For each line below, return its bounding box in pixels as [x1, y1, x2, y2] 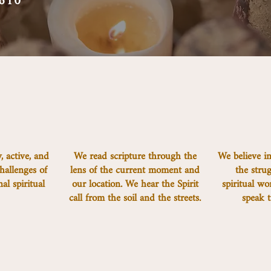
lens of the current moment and [70, 160, 200, 181]
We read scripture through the [73, 146, 197, 167]
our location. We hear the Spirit [71, 174, 198, 195]
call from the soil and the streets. [69, 188, 201, 209]
